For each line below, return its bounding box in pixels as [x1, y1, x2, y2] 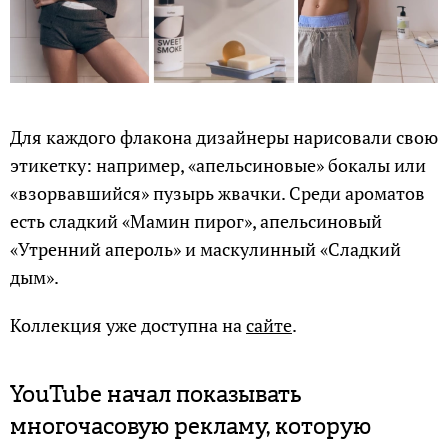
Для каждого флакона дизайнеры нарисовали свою [10, 125, 438, 150]
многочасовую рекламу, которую [10, 410, 371, 444]
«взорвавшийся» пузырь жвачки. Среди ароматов [10, 181, 425, 206]
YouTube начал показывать [10, 378, 302, 412]
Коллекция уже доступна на [10, 313, 246, 338]
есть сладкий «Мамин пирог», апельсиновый [10, 209, 382, 234]
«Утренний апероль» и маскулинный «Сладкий [10, 237, 401, 262]
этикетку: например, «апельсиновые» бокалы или [10, 153, 426, 178]
